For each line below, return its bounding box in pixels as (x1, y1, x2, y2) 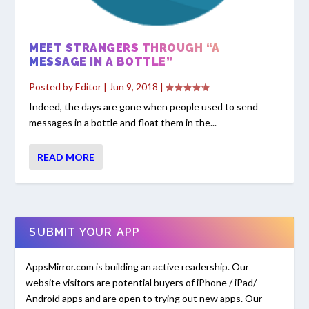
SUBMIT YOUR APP (29, 226, 141, 239)
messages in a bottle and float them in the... (29, 117, 217, 129)
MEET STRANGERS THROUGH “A (29, 41, 220, 55)
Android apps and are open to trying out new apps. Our (26, 292, 263, 305)
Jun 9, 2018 (109, 81, 159, 93)
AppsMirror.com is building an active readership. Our (26, 261, 250, 273)
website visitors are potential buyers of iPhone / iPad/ (26, 277, 257, 289)
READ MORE (37, 151, 95, 163)
